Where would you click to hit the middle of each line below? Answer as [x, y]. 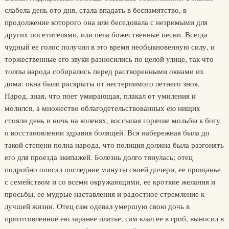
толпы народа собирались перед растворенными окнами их [104, 71]
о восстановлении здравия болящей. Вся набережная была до [107, 132]
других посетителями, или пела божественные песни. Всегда [106, 34]
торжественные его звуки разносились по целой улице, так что [109, 59]
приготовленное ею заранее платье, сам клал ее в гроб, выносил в [114, 218]
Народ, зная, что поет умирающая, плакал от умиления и [100, 96]
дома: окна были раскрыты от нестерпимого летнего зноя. [102, 83]
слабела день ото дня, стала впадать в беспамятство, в [95, 10]
